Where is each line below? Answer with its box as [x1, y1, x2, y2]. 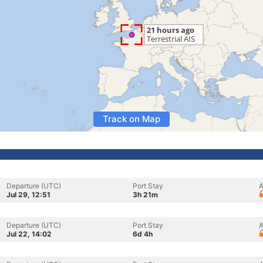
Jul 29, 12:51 [6, 190, 50, 199]
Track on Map [103, 113, 160, 124]
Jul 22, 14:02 [6, 230, 52, 238]
